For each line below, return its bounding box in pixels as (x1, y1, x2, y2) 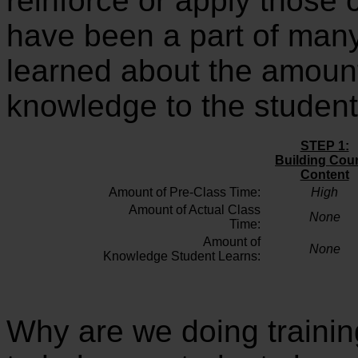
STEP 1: (300, 138, 349, 153)
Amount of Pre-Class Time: (108, 185, 261, 199)
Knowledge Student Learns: (102, 249, 261, 263)
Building (275, 153, 330, 167)
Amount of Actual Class (128, 202, 261, 217)
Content (300, 167, 349, 181)
